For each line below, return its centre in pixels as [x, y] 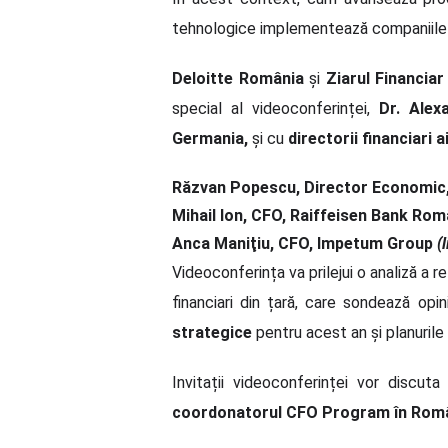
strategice [212, 333]
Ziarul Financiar [385, 79]
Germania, [212, 139]
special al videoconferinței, [276, 109]
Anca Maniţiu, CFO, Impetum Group [302, 244]
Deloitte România [238, 79]
